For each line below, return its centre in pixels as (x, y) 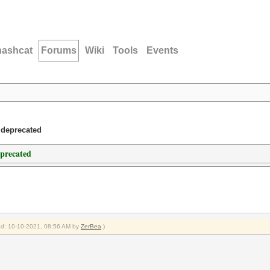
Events (162, 50)
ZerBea (91, 226)
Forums (59, 50)
